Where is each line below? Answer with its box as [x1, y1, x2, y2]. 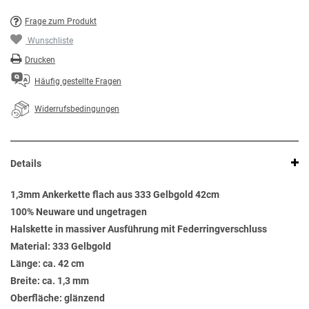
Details [10, 158, 41, 170]
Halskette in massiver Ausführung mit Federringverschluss [10, 223, 267, 235]
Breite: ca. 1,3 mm [10, 275, 89, 287]
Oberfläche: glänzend [10, 292, 105, 304]
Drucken [25, 55, 55, 66]
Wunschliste [28, 36, 73, 46]
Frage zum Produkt [25, 17, 97, 27]
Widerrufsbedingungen [34, 104, 119, 114]
